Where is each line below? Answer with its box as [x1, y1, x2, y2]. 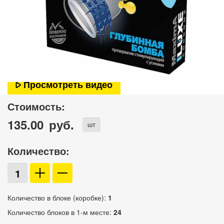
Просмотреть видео [21, 77, 112, 91]
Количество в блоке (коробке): [7, 192, 108, 202]
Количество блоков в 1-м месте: [7, 207, 113, 217]
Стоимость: [7, 99, 65, 113]
